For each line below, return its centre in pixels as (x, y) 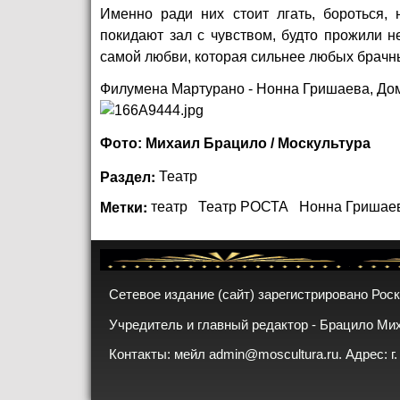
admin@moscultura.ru (274, 355)
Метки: (125, 207)
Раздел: (129, 176)
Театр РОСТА (243, 207)
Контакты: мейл (159, 355)
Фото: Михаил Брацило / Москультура (235, 144)
